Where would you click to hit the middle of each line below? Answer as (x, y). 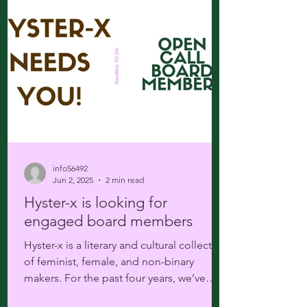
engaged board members (108, 221)
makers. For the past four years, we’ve (115, 278)
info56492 (70, 168)
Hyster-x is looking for (96, 202)
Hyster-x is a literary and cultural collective (45, 245)
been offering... (62, 294)
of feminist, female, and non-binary (109, 261)
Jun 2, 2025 (73, 180)
